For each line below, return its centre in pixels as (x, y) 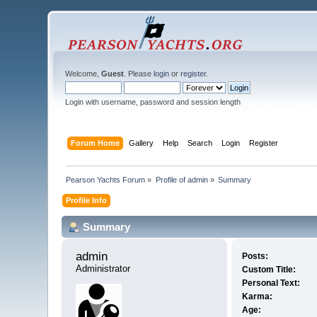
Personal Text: (271, 283)
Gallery (141, 143)
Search (200, 143)
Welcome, (83, 74)
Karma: (257, 297)
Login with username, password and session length (153, 102)
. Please (139, 74)
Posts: (255, 257)
